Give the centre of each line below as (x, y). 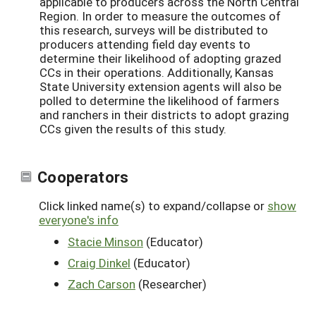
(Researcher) (171, 284)
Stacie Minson (105, 241)
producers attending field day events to (145, 44)
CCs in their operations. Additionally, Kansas (157, 72)
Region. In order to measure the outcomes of (160, 16)
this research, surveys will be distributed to (154, 30)
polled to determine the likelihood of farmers (159, 100)
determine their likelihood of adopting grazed (160, 58)
